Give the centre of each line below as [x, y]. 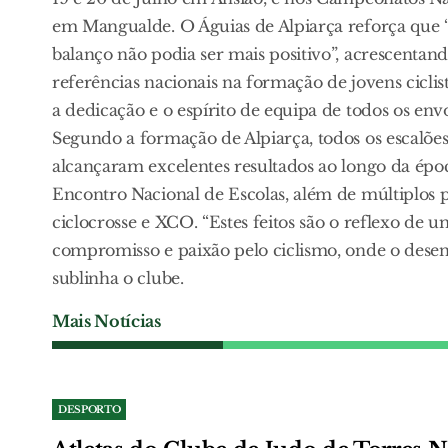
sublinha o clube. [118, 277]
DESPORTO [89, 409]
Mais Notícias [106, 320]
